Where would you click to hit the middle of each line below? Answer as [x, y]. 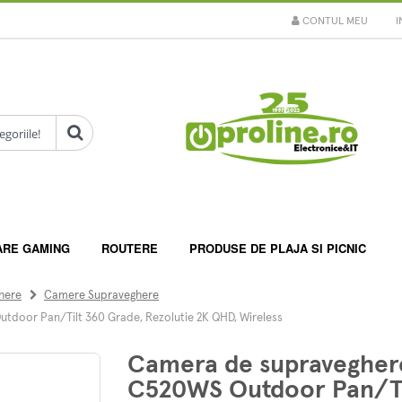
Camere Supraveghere [101, 295]
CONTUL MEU [334, 21]
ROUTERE [130, 248]
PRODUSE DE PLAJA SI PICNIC [278, 248]
